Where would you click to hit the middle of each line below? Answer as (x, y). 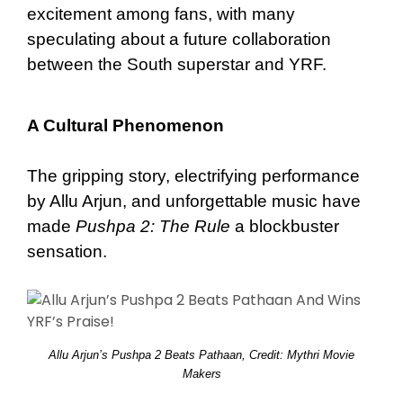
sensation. (67, 251)
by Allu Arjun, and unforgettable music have (194, 201)
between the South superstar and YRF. (177, 64)
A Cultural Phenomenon (125, 125)
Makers (201, 373)
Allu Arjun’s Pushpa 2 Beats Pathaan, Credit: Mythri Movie (201, 354)
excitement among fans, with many (161, 13)
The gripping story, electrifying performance (193, 175)
